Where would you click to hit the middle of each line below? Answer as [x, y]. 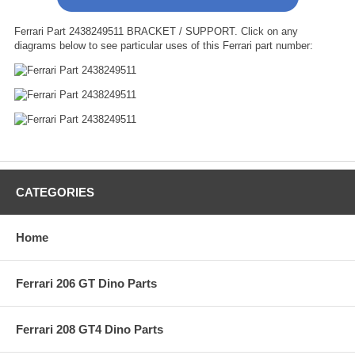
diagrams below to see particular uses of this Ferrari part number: [164, 45]
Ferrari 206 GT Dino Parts [86, 283]
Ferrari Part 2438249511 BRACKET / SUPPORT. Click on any [156, 31]
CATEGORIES [55, 192]
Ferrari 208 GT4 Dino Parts [90, 329]
